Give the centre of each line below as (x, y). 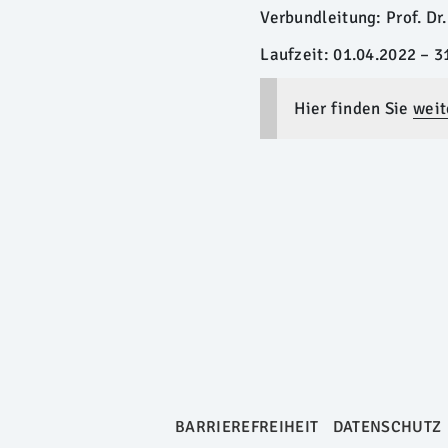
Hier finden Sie (353, 109)
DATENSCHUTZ (387, 427)
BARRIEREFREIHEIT (247, 427)
